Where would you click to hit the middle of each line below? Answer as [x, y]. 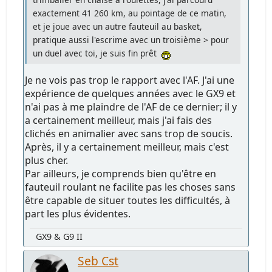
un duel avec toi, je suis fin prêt [97, 53]
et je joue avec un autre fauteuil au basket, [118, 27]
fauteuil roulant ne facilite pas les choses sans [131, 187]
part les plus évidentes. [78, 214]
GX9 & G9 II [59, 237]
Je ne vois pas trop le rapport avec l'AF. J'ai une [130, 80]
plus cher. [47, 161]
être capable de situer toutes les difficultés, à [128, 201]
